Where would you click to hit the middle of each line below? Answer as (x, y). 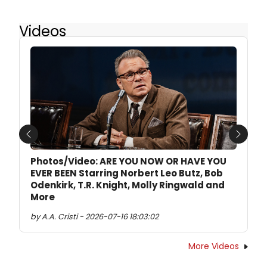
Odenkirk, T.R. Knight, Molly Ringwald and (128, 185)
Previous (47, 141)
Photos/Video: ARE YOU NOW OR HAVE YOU (128, 161)
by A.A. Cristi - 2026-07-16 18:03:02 (94, 216)
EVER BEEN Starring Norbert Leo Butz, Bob (127, 173)
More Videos (214, 246)
